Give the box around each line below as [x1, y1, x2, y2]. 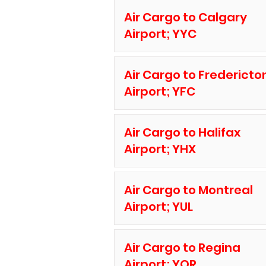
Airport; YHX [123, 141, 196, 157]
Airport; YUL [123, 198, 193, 215]
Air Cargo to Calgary [123, 9, 247, 26]
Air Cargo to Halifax [123, 124, 240, 141]
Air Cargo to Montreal [123, 182, 253, 198]
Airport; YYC [123, 26, 197, 42]
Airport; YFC [123, 83, 195, 100]
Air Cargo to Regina [123, 239, 240, 256]
